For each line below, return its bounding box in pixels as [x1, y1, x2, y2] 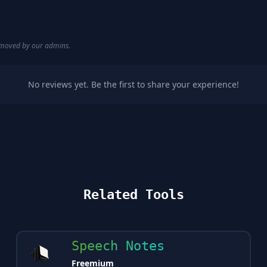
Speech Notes [71, 238, 164, 253]
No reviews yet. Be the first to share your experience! [28, 79, 239, 90]
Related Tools [83, 187, 184, 202]
